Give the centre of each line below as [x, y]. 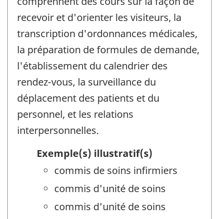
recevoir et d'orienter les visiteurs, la [99, 18]
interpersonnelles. [58, 131]
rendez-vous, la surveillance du [87, 82]
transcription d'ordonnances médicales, [107, 34]
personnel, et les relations [75, 114]
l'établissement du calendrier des [92, 66]
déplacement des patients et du [88, 98]
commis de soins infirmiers [116, 170]
